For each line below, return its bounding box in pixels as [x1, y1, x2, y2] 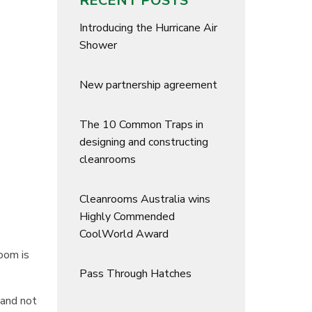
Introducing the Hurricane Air [79, 19, 217, 36]
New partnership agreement [79, 77, 217, 93]
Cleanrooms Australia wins [79, 191, 210, 207]
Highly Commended [79, 208, 175, 224]
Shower [79, 37, 117, 53]
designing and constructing [79, 134, 208, 150]
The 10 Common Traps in [79, 116, 203, 132]
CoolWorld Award [79, 226, 169, 242]
